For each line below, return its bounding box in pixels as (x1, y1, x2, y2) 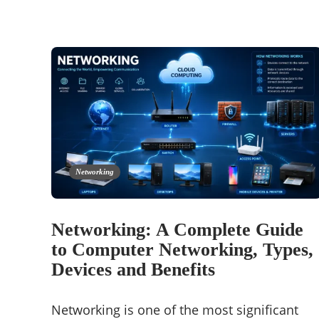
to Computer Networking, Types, (51, 239, 313, 261)
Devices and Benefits (51, 259, 215, 281)
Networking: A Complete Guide (51, 219, 303, 241)
